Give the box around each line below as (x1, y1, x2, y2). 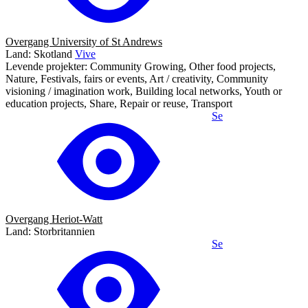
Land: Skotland (5, 47, 72, 60)
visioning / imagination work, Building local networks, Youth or (5, 85, 282, 97)
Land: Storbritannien (5, 225, 95, 237)
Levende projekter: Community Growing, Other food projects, (5, 60, 276, 72)
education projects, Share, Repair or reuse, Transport (5, 97, 232, 109)
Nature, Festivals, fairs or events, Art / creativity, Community (5, 72, 268, 85)
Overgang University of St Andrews (5, 35, 162, 47)
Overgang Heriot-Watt (5, 212, 102, 225)
